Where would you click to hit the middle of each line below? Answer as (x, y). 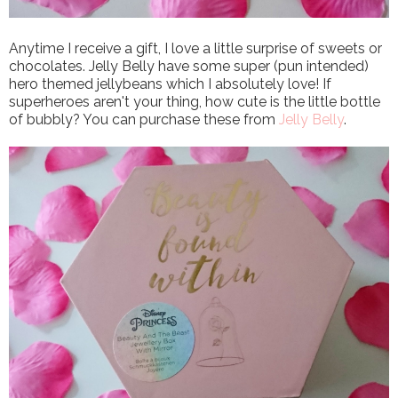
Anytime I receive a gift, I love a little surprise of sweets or (195, 49)
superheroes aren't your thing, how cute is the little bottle (195, 102)
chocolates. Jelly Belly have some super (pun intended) (189, 67)
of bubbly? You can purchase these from (144, 120)
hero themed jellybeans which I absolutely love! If (170, 84)
